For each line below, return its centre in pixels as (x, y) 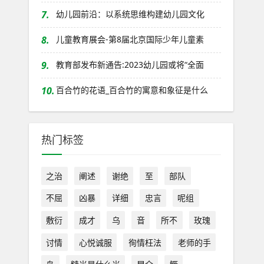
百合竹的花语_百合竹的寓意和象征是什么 (132, 90)
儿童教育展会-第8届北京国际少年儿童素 (130, 39)
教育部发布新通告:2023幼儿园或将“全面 (130, 65)
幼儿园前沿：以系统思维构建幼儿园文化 (130, 14)
